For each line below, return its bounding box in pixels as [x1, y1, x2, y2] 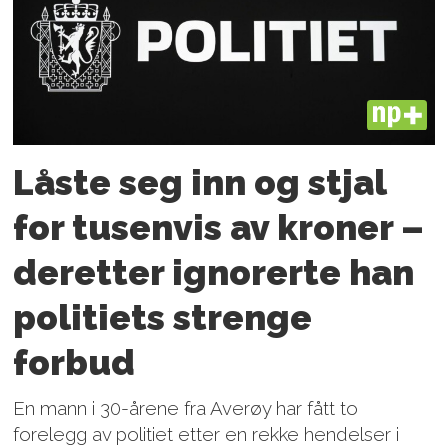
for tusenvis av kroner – [13, 206, 425, 248]
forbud [13, 341, 136, 383]
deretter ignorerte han [13, 251, 415, 293]
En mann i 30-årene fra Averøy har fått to [13, 396, 359, 419]
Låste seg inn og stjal [13, 161, 387, 203]
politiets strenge [13, 296, 313, 338]
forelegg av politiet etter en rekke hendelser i [13, 422, 400, 445]
